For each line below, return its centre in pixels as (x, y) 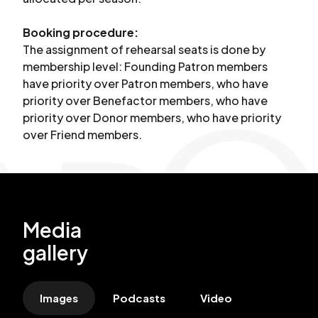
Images (59, 298)
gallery (55, 252)
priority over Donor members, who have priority (152, 117)
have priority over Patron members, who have (146, 83)
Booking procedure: (81, 32)
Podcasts (139, 298)
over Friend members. (82, 135)
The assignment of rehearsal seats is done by (144, 49)
